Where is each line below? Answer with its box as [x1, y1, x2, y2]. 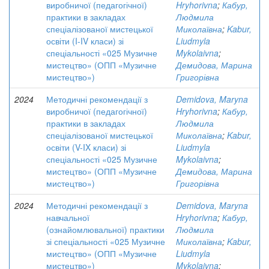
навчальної [46, 211, 89, 223]
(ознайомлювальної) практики [46, 223, 165, 235]
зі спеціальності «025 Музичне [46, 235, 165, 247]
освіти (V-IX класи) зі [46, 141, 126, 153]
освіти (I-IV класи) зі [46, 35, 124, 47]
